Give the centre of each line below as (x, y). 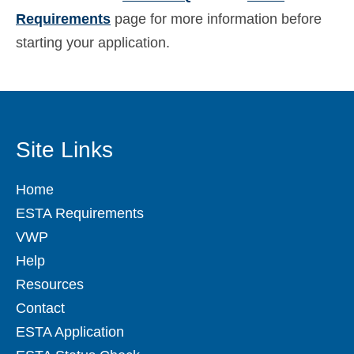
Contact (40, 309)
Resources (50, 285)
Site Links (64, 150)
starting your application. (93, 43)
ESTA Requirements (80, 214)
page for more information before (216, 19)
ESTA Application (70, 332)
